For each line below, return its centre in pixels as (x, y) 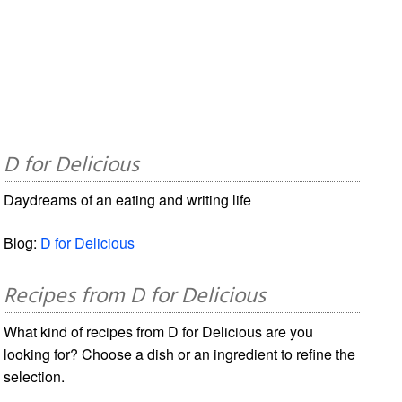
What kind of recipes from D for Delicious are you (159, 331)
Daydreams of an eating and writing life (128, 199)
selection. (35, 376)
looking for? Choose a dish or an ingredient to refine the (180, 354)
